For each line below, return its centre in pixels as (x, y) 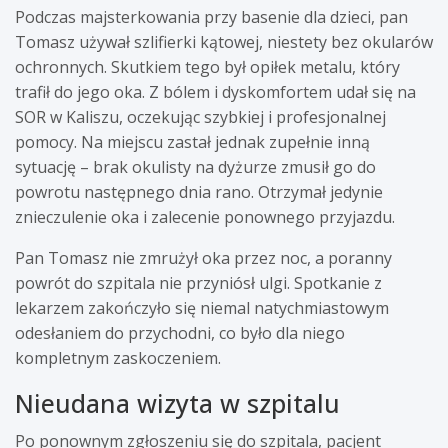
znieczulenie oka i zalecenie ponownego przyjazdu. (205, 216)
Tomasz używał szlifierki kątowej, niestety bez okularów (224, 41)
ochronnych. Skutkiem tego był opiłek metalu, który (207, 66)
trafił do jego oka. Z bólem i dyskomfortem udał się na (215, 91)
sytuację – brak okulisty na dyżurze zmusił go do (195, 166)
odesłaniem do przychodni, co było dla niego (180, 332)
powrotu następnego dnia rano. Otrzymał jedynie (199, 191)
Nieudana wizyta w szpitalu (177, 402)
